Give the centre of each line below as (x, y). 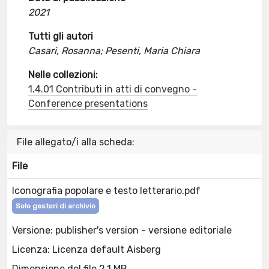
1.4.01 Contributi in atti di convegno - (113, 89)
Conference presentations (88, 104)
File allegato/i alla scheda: (76, 142)
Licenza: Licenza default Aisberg (86, 249)
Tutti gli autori (61, 36)
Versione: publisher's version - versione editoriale (122, 230)
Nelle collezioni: (63, 75)
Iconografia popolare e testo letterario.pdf (106, 191)
